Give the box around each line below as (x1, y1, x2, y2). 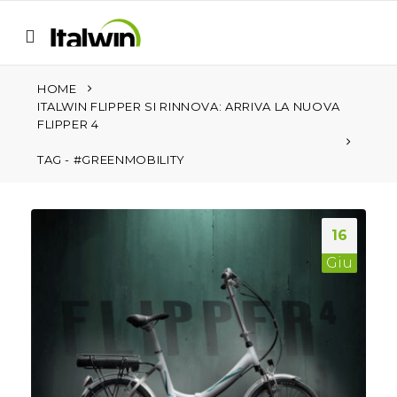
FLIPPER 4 (36, 117, 99, 131)
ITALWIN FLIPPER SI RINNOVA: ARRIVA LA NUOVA (36, 99, 340, 113)
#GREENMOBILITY (73, 152, 185, 167)
